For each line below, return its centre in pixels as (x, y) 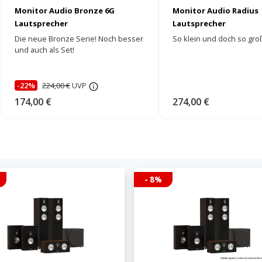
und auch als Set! (44, 50)
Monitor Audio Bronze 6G (65, 11)
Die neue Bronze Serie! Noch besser (79, 39)
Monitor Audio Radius (216, 11)
